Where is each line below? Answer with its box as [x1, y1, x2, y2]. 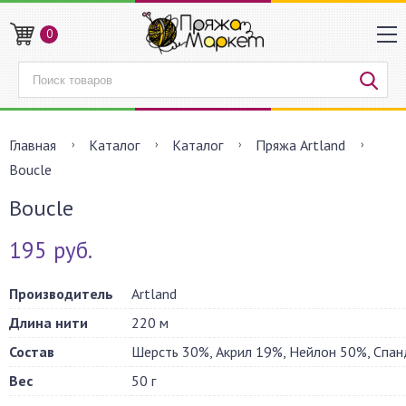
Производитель [9, 285, 113, 303]
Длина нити [9, 314, 88, 332]
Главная [9, 136, 56, 154]
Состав [9, 343, 54, 361]
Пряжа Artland [256, 136, 345, 154]
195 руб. [9, 236, 92, 265]
